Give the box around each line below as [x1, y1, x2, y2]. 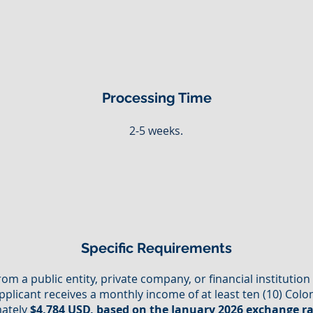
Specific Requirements [81, 240, 232, 256]
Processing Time [101, 89, 212, 106]
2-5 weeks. [129, 123, 183, 138]
